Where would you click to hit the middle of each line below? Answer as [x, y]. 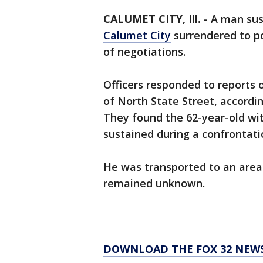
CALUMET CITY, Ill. [152, 19]
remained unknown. [154, 183]
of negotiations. [144, 52]
